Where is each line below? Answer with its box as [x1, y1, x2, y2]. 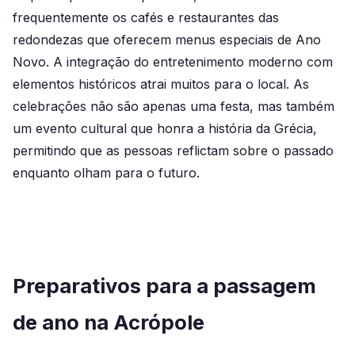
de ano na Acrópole [13, 309, 204, 334]
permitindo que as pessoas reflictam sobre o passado [13, 143, 334, 159]
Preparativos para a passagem [13, 273, 316, 298]
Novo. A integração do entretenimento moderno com [13, 54, 333, 71]
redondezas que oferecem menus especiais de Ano [13, 32, 321, 48]
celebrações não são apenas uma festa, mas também [13, 98, 334, 115]
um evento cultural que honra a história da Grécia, [13, 120, 317, 137]
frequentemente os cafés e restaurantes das [13, 10, 279, 26]
